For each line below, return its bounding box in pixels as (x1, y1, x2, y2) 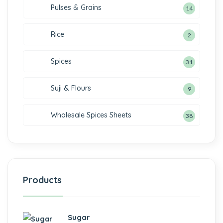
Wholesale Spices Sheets (51, 111, 131, 119)
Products (23, 174, 62, 186)
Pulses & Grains (51, 3, 102, 12)
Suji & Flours (51, 84, 91, 93)
